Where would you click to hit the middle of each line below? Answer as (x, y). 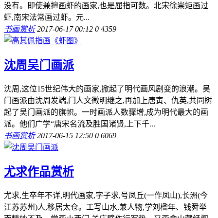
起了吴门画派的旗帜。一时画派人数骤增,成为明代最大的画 (106, 112)
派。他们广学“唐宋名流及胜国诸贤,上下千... (80, 124)
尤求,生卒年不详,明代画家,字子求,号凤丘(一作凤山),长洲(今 (106, 195)
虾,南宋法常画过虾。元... (47, 18)
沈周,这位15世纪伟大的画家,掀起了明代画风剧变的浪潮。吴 (107, 89)
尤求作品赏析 (39, 172)
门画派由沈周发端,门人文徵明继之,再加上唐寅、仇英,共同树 (108, 100)
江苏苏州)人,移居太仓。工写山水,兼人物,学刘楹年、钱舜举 (105, 207)
